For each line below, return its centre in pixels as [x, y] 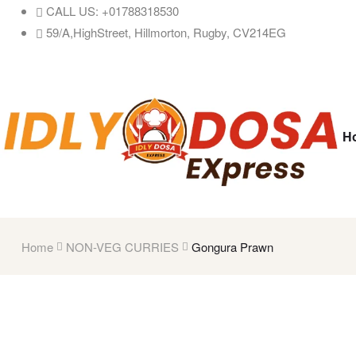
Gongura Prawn [233, 246]
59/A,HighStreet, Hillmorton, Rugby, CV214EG [166, 32]
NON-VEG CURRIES [123, 246]
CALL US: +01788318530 [112, 11]
